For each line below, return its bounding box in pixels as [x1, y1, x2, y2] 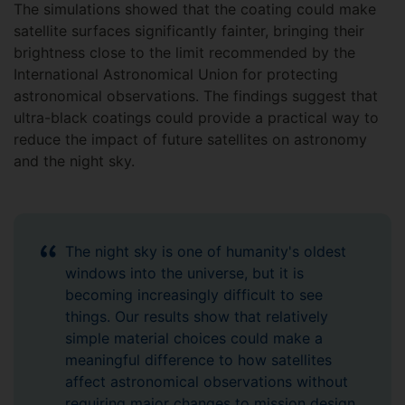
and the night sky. [14, 152, 139, 171]
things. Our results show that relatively [65, 307, 328, 326]
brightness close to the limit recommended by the [14, 43, 355, 62]
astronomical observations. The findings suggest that [14, 87, 378, 106]
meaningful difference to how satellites [65, 351, 332, 370]
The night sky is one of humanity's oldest [65, 242, 346, 261]
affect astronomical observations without [65, 372, 348, 391]
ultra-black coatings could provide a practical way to [14, 108, 379, 127]
